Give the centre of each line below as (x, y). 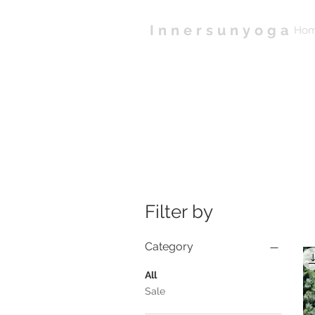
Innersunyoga (225, 30)
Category (169, 246)
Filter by (179, 211)
